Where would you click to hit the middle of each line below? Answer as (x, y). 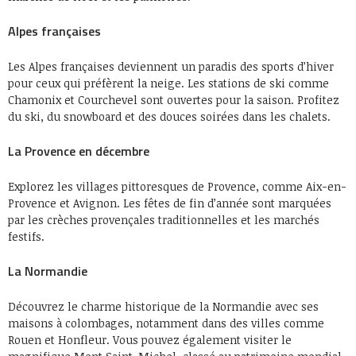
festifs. (26, 236)
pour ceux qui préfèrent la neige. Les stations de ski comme (168, 83)
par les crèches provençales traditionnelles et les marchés (164, 220)
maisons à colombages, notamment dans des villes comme (166, 323)
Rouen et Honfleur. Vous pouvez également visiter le (150, 340)
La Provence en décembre (79, 151)
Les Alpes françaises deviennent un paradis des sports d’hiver (171, 66)
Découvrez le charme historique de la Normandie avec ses (163, 306)
